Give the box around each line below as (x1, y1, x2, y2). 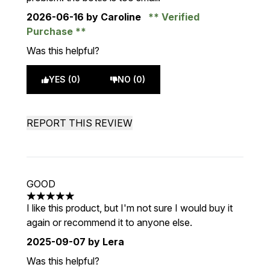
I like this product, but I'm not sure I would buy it (27, 202, 233, 214)
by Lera (86, 236, 124, 248)
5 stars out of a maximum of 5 (26, 196, 155, 209)
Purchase (27, 25, 75, 37)
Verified (159, 11, 199, 23)
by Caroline (84, 11, 143, 23)
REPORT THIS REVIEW (27, 117, 133, 129)
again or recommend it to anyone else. (27, 216, 192, 228)
